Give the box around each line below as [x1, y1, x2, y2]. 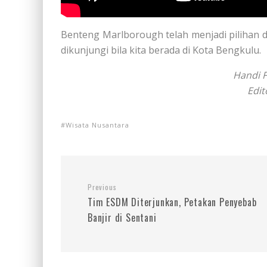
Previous [88, 181, 117, 192]
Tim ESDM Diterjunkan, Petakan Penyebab [88, 194, 257, 209]
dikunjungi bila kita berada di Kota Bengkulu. [61, 43, 261, 57]
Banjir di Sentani [88, 210, 157, 225]
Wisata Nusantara [66, 120, 129, 129]
